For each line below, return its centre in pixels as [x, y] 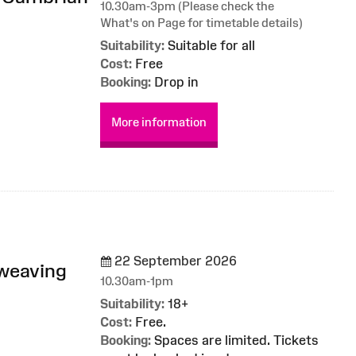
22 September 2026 [174, 261]
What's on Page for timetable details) [201, 23]
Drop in [174, 82]
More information [159, 122]
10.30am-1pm [137, 281]
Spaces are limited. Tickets [235, 340]
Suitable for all [210, 46]
